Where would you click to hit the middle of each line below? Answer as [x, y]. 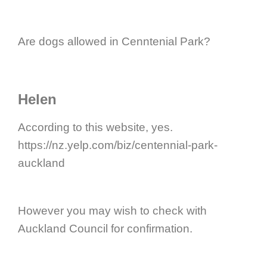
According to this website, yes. [95, 127]
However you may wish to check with [112, 210]
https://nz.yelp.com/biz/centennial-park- [118, 145]
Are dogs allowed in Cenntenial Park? [114, 41]
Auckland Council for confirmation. [105, 228]
